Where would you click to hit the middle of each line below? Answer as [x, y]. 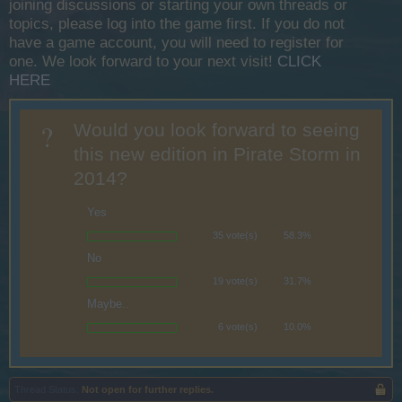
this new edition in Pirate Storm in [217, 154]
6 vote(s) [238, 327]
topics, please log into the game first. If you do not [177, 24]
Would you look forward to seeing [217, 130]
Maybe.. [108, 304]
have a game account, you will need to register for [176, 43]
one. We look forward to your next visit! [143, 61]
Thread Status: [47, 389]
